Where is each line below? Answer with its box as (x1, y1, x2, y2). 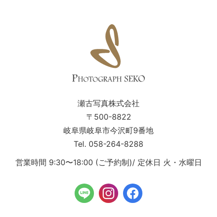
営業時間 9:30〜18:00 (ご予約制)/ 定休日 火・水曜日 (15, 157, 202, 167)
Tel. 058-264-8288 (74, 139, 143, 149)
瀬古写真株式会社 (77, 98, 139, 108)
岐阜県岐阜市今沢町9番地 (63, 125, 154, 135)
